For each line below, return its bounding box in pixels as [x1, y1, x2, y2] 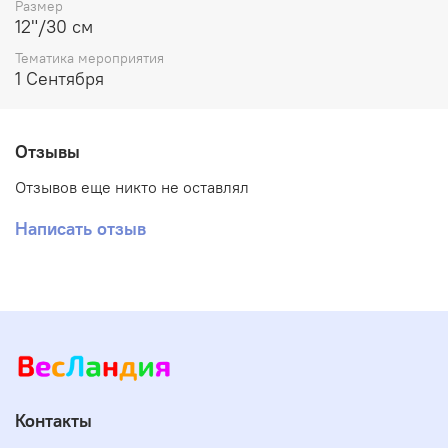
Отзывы [15, 140, 80, 164]
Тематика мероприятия [15, 49, 164, 67]
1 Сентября [15, 67, 104, 90]
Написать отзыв [15, 216, 146, 240]
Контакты [15, 409, 92, 432]
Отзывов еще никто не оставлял [15, 176, 249, 197]
